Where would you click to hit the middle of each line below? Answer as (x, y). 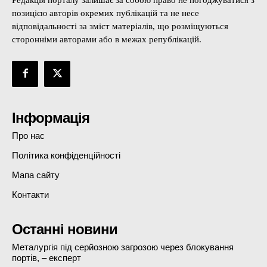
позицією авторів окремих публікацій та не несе (105, 13)
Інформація (51, 117)
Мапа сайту (36, 175)
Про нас (28, 135)
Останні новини (65, 229)
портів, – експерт (46, 257)
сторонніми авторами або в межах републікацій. (107, 39)
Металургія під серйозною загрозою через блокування (123, 247)
